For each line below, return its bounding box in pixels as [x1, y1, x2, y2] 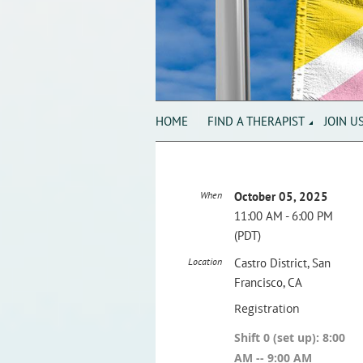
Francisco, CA [234, 275, 302, 290]
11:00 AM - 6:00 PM [234, 208, 333, 224]
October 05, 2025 [234, 189, 328, 204]
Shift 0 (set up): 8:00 [234, 330, 345, 345]
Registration [234, 301, 300, 316]
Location [188, 255, 222, 267]
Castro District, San [234, 255, 331, 271]
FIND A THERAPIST [207, 113, 305, 129]
